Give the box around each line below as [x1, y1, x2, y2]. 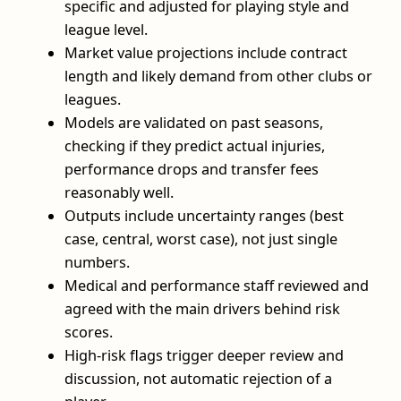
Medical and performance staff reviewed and [64, 275, 369, 295]
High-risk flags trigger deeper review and [64, 345, 344, 365]
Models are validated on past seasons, [64, 112, 323, 132]
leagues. [64, 89, 121, 109]
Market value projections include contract [64, 42, 347, 63]
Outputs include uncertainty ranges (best [64, 205, 344, 226]
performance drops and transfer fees [64, 158, 319, 179]
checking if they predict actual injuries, [64, 135, 325, 156]
